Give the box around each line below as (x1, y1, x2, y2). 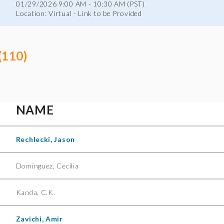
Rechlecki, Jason (15, 135, 75, 144)
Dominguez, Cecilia (15, 161, 79, 170)
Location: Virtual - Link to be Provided (16, 9, 142, 18)
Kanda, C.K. (15, 188, 55, 197)
